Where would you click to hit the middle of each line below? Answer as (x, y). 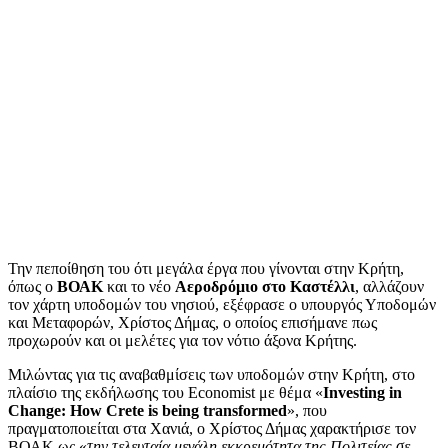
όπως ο (32, 287)
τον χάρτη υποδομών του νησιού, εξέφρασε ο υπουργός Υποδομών (222, 305)
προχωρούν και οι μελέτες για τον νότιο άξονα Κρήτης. (182, 341)
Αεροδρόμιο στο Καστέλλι (265, 287)
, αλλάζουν (389, 287)
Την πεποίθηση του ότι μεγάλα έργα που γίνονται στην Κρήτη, (206, 269)
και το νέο (139, 287)
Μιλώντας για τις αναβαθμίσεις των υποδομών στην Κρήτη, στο (211, 375)
